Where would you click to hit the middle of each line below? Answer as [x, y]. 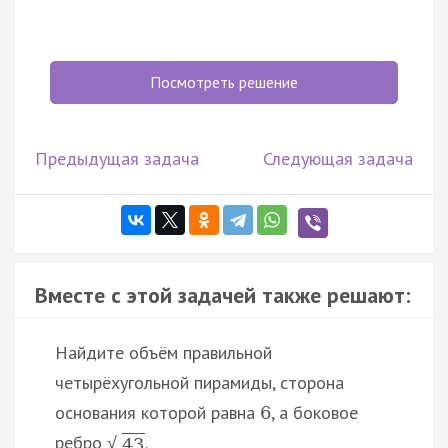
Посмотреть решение [224, 82]
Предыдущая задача [117, 159]
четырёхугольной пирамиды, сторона [199, 383]
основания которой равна [157, 413]
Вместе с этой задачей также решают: [222, 295]
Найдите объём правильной [163, 353]
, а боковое [314, 413]
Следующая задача [338, 159]
